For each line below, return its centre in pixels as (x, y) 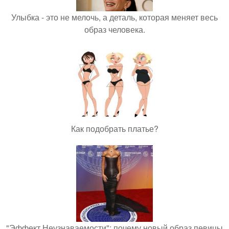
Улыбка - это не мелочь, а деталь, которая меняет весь (114, 17)
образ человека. (114, 29)
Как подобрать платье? (114, 129)
